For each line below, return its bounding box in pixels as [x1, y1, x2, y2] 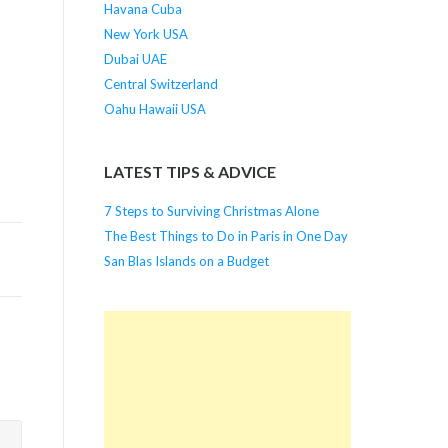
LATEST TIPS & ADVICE [103, 162, 276, 182]
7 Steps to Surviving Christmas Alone [103, 202, 319, 219]
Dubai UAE [103, 50, 167, 67]
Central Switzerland [103, 75, 218, 92]
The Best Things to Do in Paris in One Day [103, 227, 348, 244]
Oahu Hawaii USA [103, 100, 206, 117]
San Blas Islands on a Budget [103, 252, 269, 269]
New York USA [103, 25, 188, 42]
